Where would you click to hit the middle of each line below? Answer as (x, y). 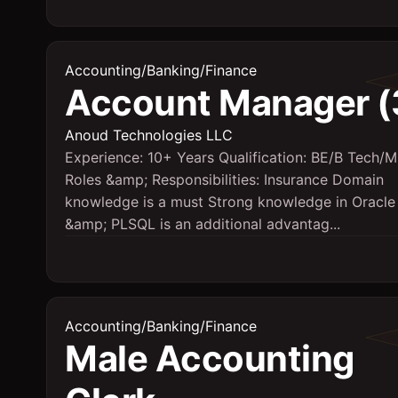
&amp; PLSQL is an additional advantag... (203, 224)
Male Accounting (210, 358)
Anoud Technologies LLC (149, 135)
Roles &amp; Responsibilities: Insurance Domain (224, 179)
